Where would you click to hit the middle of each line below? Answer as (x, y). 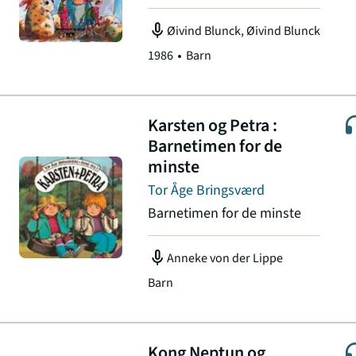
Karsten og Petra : (213, 126)
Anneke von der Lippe (225, 258)
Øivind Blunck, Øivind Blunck (244, 31)
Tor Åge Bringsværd (206, 190)
